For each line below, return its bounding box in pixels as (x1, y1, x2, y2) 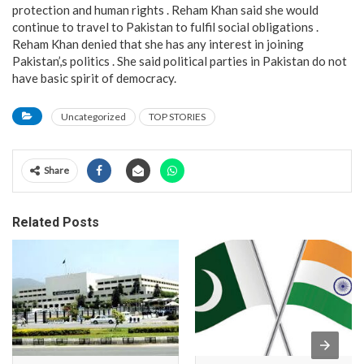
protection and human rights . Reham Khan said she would (12, 2, 318, 17)
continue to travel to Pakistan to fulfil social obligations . (12, 19, 318, 34)
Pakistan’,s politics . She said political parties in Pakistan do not (12, 53, 347, 68)
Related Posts (12, 214, 99, 230)
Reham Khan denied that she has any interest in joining (12, 36, 304, 51)
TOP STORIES (149, 110, 206, 123)
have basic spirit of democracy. (12, 70, 176, 85)
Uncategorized (61, 110, 126, 123)
